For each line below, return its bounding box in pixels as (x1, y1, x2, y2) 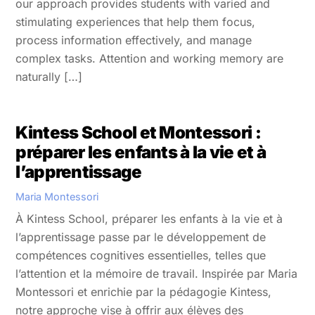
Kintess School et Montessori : (15, 122, 261, 143)
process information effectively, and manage (15, 32, 252, 47)
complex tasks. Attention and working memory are (15, 51, 284, 65)
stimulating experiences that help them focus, (15, 14, 256, 29)
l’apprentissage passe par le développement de (15, 230, 266, 245)
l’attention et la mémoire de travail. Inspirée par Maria (15, 266, 298, 281)
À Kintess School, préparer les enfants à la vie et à (15, 212, 283, 226)
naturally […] (15, 69, 83, 84)
